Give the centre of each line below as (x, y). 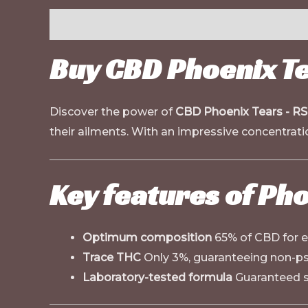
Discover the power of (112, 112)
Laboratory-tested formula (157, 277)
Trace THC (112, 257)
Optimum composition (147, 237)
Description (82, 25)
